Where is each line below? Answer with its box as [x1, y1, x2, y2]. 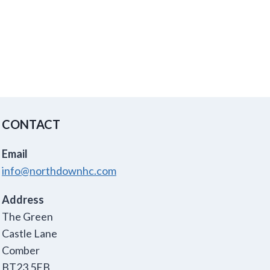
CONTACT [2, 117, 60, 131]
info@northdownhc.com [2, 164, 116, 177]
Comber [2, 243, 40, 257]
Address [2, 193, 44, 206]
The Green [2, 210, 53, 223]
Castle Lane [2, 227, 57, 240]
